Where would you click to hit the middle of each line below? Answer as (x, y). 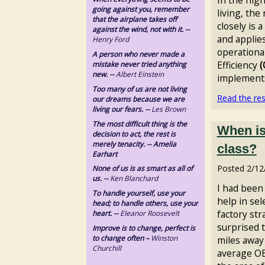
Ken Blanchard (134, 179)
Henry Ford (110, 40)
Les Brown (167, 109)
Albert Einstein (140, 74)
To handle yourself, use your (138, 193)
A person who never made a (138, 54)
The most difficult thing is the (139, 124)
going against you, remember (140, 9)
